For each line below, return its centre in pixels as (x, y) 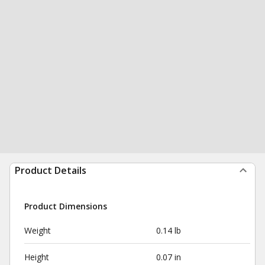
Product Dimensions (66, 206)
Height (37, 257)
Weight (38, 230)
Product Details (51, 170)
